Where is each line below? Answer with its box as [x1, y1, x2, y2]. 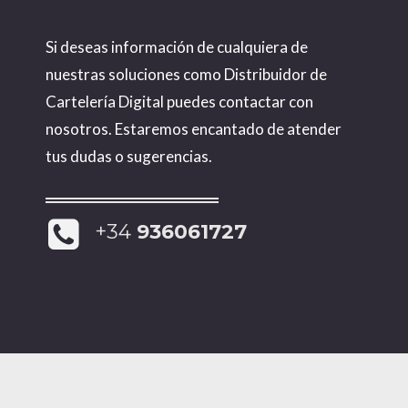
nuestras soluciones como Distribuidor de [46, 65, 327, 85]
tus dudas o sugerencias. [46, 147, 212, 167]
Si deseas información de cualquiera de [46, 37, 308, 57]
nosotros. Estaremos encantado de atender [46, 119, 342, 139]
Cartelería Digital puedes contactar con [46, 92, 313, 112]
